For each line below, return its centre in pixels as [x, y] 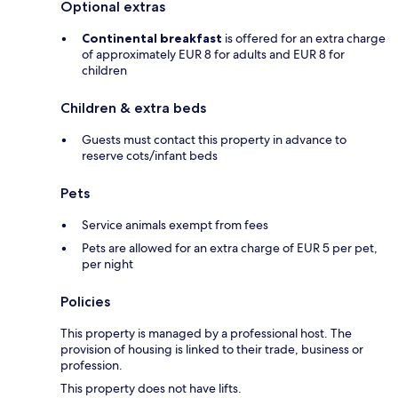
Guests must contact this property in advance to [214, 140]
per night [107, 264]
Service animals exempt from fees [175, 225]
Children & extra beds [133, 108]
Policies [85, 302]
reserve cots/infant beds [150, 156]
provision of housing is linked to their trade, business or [212, 350]
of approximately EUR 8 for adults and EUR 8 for [213, 55]
